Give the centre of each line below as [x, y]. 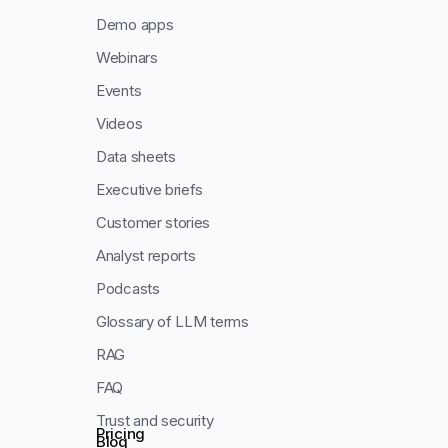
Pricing [120, 434]
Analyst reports [146, 256]
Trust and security [155, 421]
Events [119, 91]
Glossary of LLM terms [172, 322]
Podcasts [128, 289]
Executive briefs [150, 190]
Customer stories [153, 223]
